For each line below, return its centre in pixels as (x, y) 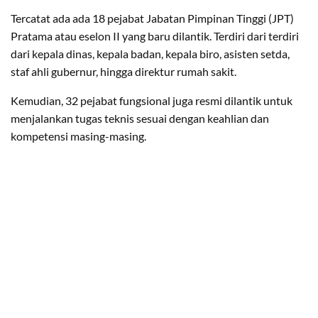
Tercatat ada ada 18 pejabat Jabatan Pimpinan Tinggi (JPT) (152, 18)
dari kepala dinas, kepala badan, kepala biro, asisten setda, (150, 53)
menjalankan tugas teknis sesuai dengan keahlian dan (140, 118)
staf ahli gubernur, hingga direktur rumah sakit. (124, 71)
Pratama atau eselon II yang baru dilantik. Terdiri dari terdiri (155, 35)
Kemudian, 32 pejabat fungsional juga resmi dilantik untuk (152, 100)
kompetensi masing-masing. (78, 136)
